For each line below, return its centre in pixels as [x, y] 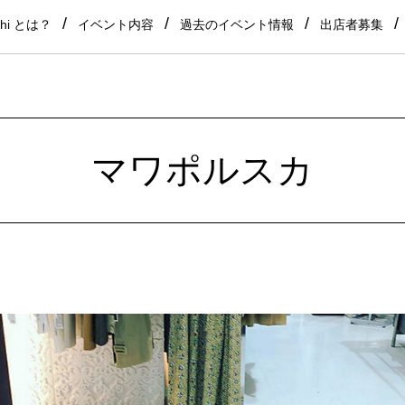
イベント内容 [116, 24]
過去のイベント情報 [237, 24]
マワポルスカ [202, 170]
